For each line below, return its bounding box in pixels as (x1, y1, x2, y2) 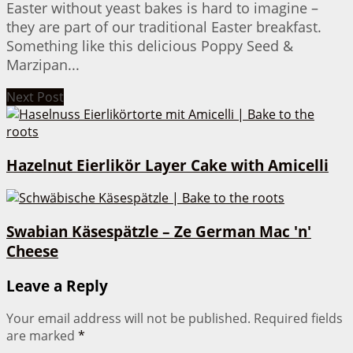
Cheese (6, 240, 58, 261)
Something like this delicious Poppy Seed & (6, 35, 293, 55)
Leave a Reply (6, 275, 108, 295)
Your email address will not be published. (6, 310, 251, 328)
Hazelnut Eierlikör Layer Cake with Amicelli (6, 154, 329, 175)
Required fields (254, 310, 343, 328)
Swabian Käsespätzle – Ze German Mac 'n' (6, 221, 311, 241)
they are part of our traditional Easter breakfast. (6, 17, 321, 36)
